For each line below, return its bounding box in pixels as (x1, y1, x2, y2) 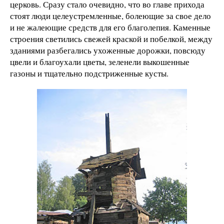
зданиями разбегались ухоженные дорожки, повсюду (10, 44, 205, 56)
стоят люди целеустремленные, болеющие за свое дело (10, 9, 211, 21)
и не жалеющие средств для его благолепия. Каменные (10, 21, 210, 33)
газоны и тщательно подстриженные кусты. (10, 67, 168, 79)
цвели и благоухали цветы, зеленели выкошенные (10, 55, 189, 67)
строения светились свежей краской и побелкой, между (10, 32, 212, 44)
